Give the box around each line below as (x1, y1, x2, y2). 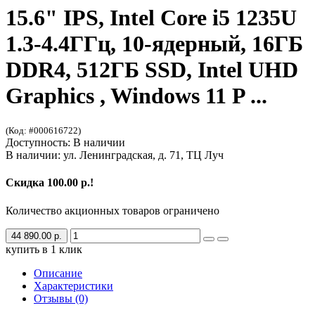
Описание (34, 266, 82, 279)
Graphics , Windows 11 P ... (6, 82, 267, 108)
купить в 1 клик (6, 243, 82, 255)
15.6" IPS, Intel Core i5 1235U (6, 4, 297, 30)
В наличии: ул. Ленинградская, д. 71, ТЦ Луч (6, 149, 224, 162)
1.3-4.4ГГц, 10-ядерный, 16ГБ (6, 30, 303, 56)
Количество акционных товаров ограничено (6, 204, 219, 217)
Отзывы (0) (34, 292, 88, 304)
